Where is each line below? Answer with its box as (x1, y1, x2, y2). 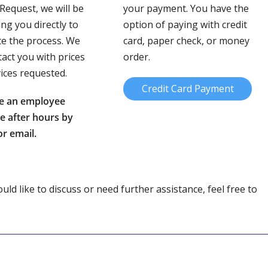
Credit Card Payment (141, 82, 234, 95)
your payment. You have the (123, 2, 249, 15)
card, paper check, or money (123, 34, 250, 47)
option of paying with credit (123, 18, 248, 31)
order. (123, 50, 151, 63)
